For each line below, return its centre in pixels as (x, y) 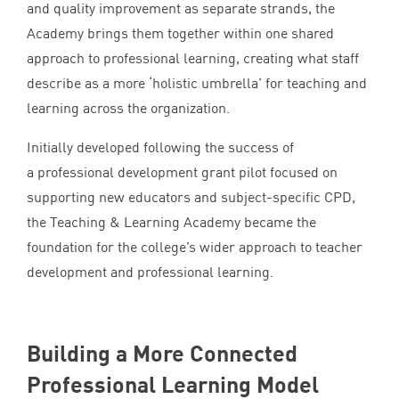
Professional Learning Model (173, 383)
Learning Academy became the (218, 221)
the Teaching (68, 221)
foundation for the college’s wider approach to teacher (195, 246)
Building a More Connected (162, 352)
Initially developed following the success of (160, 147)
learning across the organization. (130, 107)
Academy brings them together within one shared (180, 33)
